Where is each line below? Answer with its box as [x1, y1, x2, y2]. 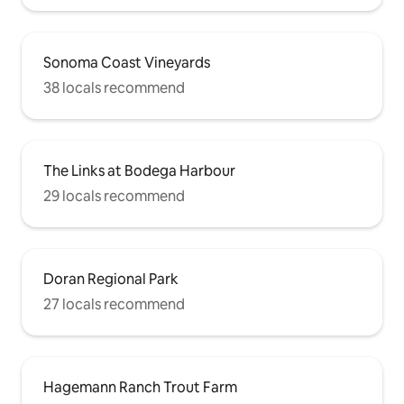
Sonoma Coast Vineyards [43, 53, 210, 73]
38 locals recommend [43, 78, 185, 98]
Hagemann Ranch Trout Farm [43, 378, 237, 398]
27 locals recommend [43, 295, 185, 315]
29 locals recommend [43, 187, 185, 207]
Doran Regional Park [43, 270, 179, 289]
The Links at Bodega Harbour [43, 161, 235, 181]
